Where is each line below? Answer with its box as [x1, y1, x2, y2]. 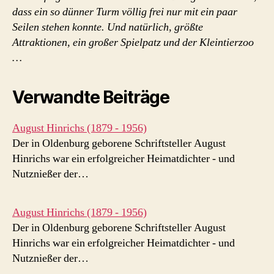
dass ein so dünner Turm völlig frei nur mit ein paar [12, 5, 237, 20]
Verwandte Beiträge [12, 87, 170, 108]
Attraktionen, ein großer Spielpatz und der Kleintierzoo [12, 35, 254, 50]
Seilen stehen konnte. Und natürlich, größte [12, 20, 203, 35]
